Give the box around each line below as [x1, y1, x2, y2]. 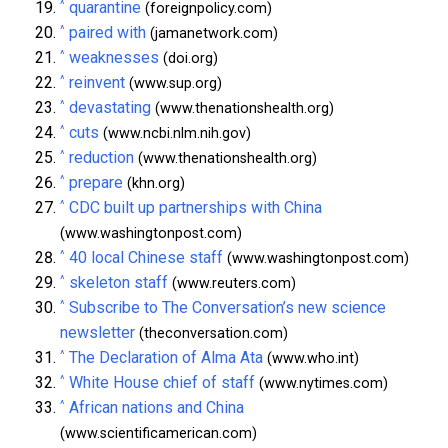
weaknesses [69, 47, 159, 67]
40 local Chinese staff [69, 247, 223, 267]
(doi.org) [159, 49, 218, 67]
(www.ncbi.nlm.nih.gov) [99, 124, 251, 142]
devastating [69, 97, 151, 117]
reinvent [69, 72, 125, 92]
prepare [69, 172, 123, 192]
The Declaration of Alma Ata [69, 347, 263, 367]
